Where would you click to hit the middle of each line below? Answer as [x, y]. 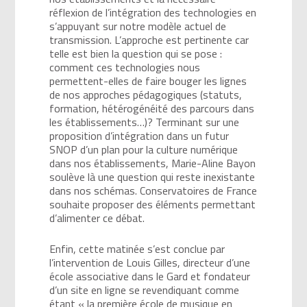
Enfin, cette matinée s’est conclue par [137, 248]
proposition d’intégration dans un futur [139, 135]
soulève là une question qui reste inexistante [152, 176]
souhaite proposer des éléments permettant [153, 204]
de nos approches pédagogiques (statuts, [146, 94]
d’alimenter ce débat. [97, 218]
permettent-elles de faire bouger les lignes [148, 81]
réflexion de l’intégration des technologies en [153, 12]
